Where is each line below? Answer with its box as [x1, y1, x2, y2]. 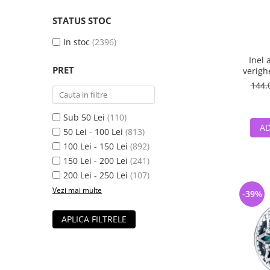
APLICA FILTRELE [61, 213, 127, 225]
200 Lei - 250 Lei [63, 169, 128, 181]
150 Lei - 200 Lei [63, 155, 128, 166]
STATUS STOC [52, 14, 111, 27]
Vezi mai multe [52, 185, 102, 195]
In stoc [63, 36, 90, 48]
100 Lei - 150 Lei [63, 140, 128, 152]
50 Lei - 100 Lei [63, 126, 123, 137]
